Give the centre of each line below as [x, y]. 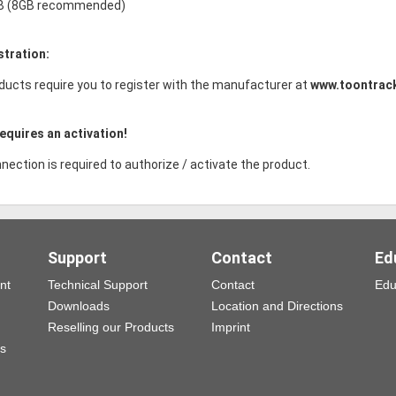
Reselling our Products [111, 327]
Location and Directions [277, 306]
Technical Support [98, 285]
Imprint [231, 327]
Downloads [79, 306]
